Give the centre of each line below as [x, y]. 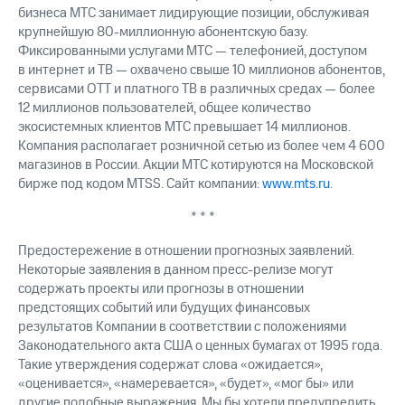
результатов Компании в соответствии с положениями [182, 327]
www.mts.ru [296, 184]
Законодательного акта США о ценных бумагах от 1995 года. [200, 346]
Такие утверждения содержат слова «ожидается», [170, 365]
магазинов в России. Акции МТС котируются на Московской [196, 165]
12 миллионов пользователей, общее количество [165, 108]
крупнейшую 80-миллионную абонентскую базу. [163, 33]
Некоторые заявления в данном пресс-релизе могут [176, 270]
